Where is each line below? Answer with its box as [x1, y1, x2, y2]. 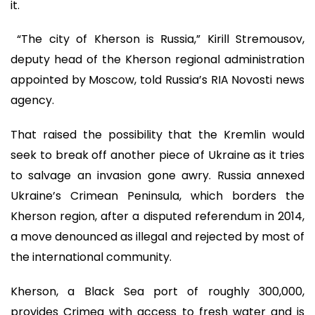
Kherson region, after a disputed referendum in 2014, [11, 207, 304, 224]
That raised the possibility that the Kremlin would [11, 126, 304, 143]
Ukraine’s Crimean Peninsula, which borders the [11, 187, 304, 204]
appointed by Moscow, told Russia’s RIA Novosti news [11, 72, 304, 89]
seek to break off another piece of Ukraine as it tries [11, 146, 304, 163]
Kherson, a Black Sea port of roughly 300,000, [11, 283, 304, 300]
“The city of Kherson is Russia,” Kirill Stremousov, [11, 31, 304, 48]
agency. [11, 92, 54, 109]
